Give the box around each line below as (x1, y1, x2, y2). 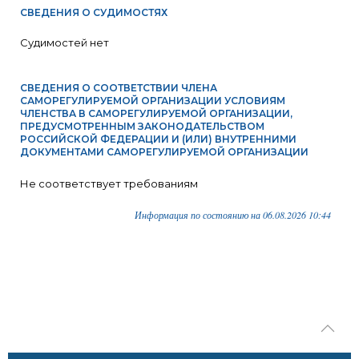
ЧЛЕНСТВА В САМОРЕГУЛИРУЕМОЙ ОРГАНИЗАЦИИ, (20, 107, 292, 119)
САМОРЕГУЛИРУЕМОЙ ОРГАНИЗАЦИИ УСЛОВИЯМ (20, 95, 285, 107)
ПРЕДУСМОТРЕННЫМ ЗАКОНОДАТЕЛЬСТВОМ (20, 120, 264, 132)
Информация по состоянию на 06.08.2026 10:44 (135, 208, 331, 221)
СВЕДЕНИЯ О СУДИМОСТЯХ (20, 6, 167, 18)
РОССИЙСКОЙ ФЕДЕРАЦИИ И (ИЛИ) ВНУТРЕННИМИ (20, 133, 296, 145)
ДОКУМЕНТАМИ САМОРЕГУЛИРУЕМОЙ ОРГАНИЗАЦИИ (20, 146, 309, 158)
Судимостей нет (20, 36, 109, 49)
